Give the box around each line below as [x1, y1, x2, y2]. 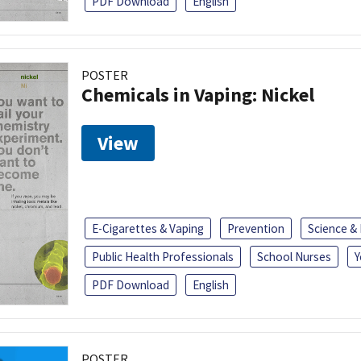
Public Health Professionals [92, 248, 234, 264]
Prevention [227, 220, 284, 236]
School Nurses [257, 248, 331, 264]
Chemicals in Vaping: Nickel [81, 81, 314, 107]
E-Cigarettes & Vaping [92, 220, 204, 236]
